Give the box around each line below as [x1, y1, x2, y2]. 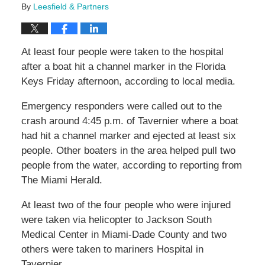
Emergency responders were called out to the [21, 101, 222, 112]
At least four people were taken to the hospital [21, 46, 224, 58]
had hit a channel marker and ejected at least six [21, 130, 236, 142]
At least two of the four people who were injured [21, 199, 231, 211]
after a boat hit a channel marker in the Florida [21, 61, 225, 73]
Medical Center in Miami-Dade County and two [21, 229, 227, 241]
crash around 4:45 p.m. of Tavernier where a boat [21, 115, 238, 127]
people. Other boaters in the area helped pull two [21, 145, 235, 157]
